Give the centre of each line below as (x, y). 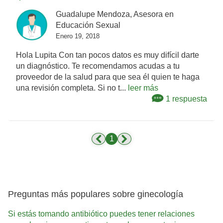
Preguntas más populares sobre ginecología (96, 194)
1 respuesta (185, 99)
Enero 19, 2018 (78, 36)
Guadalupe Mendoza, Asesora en (115, 14)
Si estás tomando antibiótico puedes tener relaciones (101, 214)
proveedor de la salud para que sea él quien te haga (108, 77)
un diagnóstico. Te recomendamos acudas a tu (98, 66)
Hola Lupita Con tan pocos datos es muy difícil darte (108, 55)
